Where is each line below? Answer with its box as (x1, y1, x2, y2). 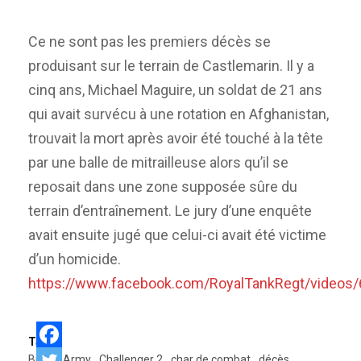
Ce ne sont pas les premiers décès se (28, 33, 271, 51)
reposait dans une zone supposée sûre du (28, 178, 297, 196)
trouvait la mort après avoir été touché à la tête (28, 130, 323, 147)
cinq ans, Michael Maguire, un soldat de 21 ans (28, 81, 322, 99)
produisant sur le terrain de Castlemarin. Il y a (28, 57, 314, 75)
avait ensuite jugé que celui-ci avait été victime (28, 226, 326, 244)
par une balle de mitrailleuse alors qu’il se (28, 154, 288, 172)
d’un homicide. (28, 251, 121, 268)
